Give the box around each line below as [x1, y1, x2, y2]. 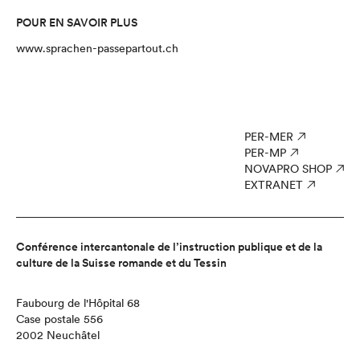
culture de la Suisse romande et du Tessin [16, 256, 227, 269]
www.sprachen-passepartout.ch [16, 42, 178, 55]
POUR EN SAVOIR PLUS [16, 16, 137, 29]
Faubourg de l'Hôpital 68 [16, 297, 140, 309]
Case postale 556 [16, 313, 103, 325]
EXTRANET [244, 178, 303, 191]
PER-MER [244, 130, 293, 143]
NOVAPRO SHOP [244, 162, 332, 175]
